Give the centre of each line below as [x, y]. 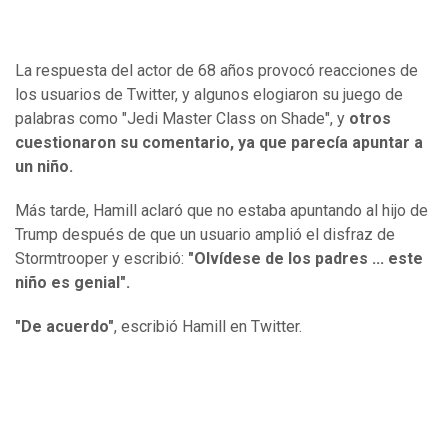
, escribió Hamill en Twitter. [208, 326]
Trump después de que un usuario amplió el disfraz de [205, 234]
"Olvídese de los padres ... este [305, 258]
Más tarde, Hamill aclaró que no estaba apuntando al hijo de [221, 210]
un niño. [44, 166]
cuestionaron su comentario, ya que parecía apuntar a [219, 142]
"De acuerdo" [64, 326]
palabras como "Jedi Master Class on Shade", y [182, 118]
